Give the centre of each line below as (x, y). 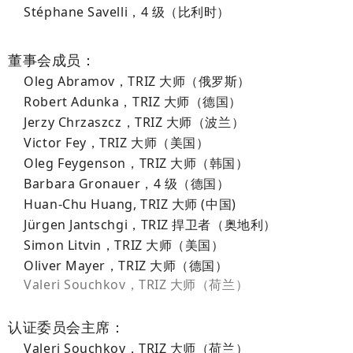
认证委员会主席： (67, 327)
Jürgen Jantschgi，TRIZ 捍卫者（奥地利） (150, 225)
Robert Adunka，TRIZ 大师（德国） (133, 102)
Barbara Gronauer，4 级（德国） (127, 184)
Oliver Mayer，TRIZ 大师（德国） (126, 266)
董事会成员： (52, 60)
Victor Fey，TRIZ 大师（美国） (117, 143)
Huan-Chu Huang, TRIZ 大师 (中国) (130, 204)
